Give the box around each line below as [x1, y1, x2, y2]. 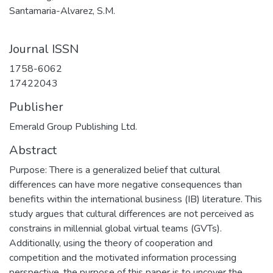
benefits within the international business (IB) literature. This [9, 193, 262, 206]
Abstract [9, 142, 57, 158]
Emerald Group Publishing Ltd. [9, 120, 137, 133]
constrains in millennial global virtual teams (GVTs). [9, 222, 222, 235]
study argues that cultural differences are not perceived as [9, 207, 254, 221]
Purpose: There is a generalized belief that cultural [9, 163, 220, 177]
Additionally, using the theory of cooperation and [9, 236, 213, 250]
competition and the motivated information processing [9, 251, 236, 264]
